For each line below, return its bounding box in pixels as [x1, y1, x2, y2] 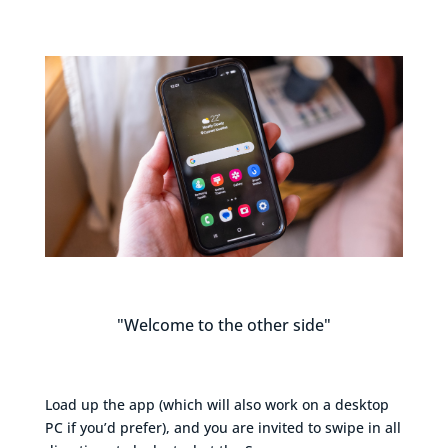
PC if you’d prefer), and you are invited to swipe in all [44, 418, 401, 438]
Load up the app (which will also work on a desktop [44, 395, 389, 415]
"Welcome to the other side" [116, 314, 331, 337]
